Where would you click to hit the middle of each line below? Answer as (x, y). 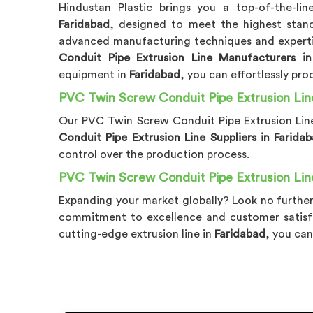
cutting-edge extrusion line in (137, 234)
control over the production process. (154, 154)
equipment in (94, 74)
